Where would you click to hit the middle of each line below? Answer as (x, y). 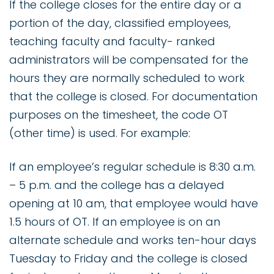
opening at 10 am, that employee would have (134, 204)
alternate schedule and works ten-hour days (133, 240)
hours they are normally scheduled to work (127, 78)
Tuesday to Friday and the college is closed (128, 259)
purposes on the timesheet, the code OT (119, 115)
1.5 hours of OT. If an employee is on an (115, 222)
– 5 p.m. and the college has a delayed (117, 185)
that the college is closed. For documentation (133, 97)
